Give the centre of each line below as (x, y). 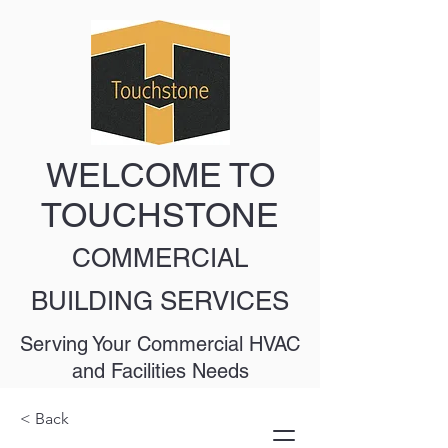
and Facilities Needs (160, 371)
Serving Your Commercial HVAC (160, 344)
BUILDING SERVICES (160, 301)
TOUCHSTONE (160, 215)
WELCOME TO (160, 175)
